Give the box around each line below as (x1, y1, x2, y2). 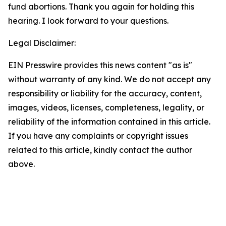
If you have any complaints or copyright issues (8, 131, 188, 141)
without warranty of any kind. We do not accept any (8, 74, 211, 84)
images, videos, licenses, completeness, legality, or (8, 102, 204, 112)
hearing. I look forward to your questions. (8, 16, 168, 26)
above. (8, 159, 35, 169)
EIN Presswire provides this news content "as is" (8, 60, 192, 70)
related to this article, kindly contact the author (8, 145, 192, 155)
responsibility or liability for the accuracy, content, (8, 88, 202, 98)
